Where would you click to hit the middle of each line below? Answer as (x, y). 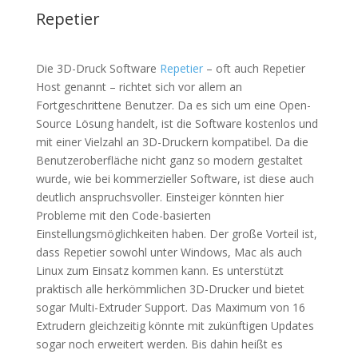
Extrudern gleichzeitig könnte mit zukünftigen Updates (175, 325)
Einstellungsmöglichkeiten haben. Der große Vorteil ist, (176, 233)
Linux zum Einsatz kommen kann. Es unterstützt (159, 270)
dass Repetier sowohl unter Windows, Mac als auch (169, 252)
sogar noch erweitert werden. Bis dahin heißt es (159, 344)
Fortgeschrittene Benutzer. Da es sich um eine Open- (173, 105)
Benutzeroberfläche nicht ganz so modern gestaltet (169, 160)
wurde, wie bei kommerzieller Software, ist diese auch (175, 178)
